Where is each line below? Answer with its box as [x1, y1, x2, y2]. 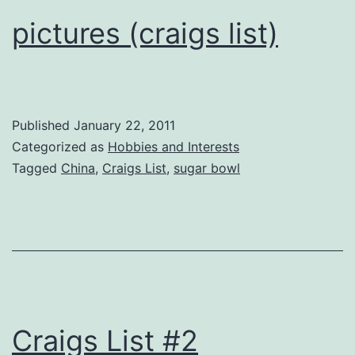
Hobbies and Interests [108, 138, 239, 155]
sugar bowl [174, 159, 240, 176]
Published [12, 116, 74, 133]
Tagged [12, 159, 61, 176]
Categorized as [12, 138, 108, 155]
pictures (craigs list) [12, 15, 278, 51]
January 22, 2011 [74, 116, 175, 133]
